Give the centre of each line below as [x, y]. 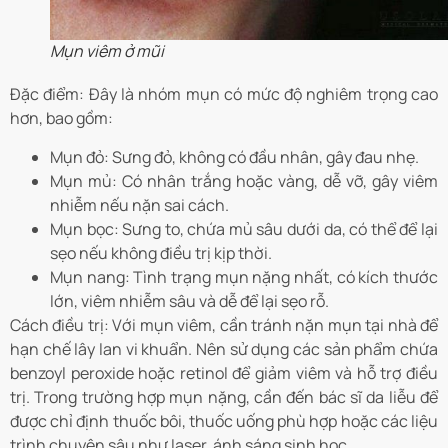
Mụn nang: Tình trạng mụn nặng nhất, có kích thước [244, 276]
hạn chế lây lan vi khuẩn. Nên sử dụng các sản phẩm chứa [224, 348]
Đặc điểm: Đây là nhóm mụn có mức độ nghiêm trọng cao [224, 94]
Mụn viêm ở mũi [107, 51]
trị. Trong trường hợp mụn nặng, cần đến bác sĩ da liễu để [224, 396]
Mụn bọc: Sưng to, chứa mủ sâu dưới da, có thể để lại [244, 228]
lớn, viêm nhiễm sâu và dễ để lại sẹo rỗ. [189, 300]
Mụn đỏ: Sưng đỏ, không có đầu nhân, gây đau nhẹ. [234, 156]
